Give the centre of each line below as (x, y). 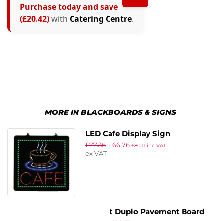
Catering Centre (101, 19)
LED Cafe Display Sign (128, 134)
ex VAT (96, 154)
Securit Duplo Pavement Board (145, 212)
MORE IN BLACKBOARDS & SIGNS (110, 112)
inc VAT (156, 146)
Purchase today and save (69, 7)
